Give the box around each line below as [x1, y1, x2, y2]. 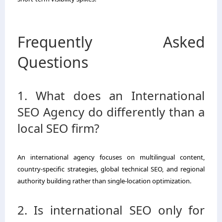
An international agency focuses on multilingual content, [17, 152, 205, 162]
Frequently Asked [17, 31, 205, 52]
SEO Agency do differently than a [17, 103, 205, 120]
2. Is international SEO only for [17, 201, 205, 218]
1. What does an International [17, 87, 205, 104]
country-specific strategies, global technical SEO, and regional [17, 164, 205, 173]
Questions [17, 52, 88, 72]
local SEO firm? [17, 119, 99, 136]
